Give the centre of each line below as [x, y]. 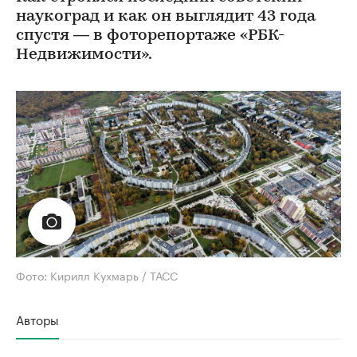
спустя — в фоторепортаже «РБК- [150, 36]
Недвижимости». [84, 55]
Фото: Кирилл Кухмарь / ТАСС [97, 275]
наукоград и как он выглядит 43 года [166, 17]
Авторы [37, 318]
